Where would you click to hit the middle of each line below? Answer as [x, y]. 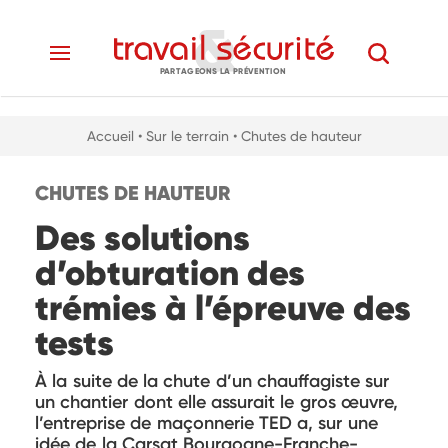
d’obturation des [170, 273]
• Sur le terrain [183, 136]
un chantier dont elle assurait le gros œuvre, [216, 402]
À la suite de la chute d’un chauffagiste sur [212, 381]
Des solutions [142, 238]
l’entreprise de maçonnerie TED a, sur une [206, 423]
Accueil [110, 136]
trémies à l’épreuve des [223, 308]
